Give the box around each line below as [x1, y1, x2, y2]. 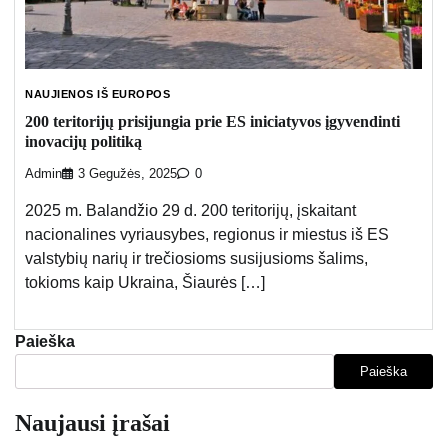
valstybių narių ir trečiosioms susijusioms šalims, [25, 250, 368, 268]
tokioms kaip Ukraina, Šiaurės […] [25, 274, 265, 292]
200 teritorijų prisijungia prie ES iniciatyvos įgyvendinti [25, 113, 400, 131]
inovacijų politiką [25, 133, 142, 151]
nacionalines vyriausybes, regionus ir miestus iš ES [25, 226, 389, 244]
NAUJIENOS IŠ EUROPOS [25, 87, 170, 100]
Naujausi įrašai [15, 410, 170, 437]
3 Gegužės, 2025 [78, 167, 177, 182]
